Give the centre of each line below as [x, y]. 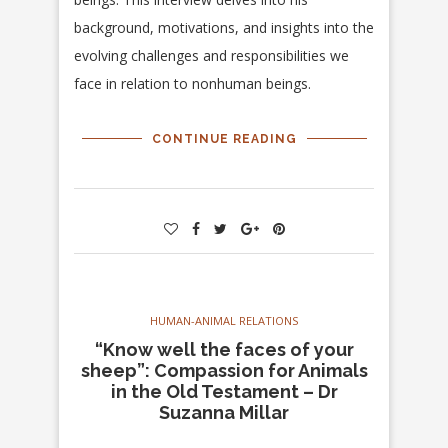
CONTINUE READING [224, 139]
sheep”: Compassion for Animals [224, 371]
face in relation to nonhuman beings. [192, 84]
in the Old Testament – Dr [224, 392]
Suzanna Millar [224, 413]
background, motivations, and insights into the [224, 28]
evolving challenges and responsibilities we [211, 56]
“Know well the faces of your [224, 350]
